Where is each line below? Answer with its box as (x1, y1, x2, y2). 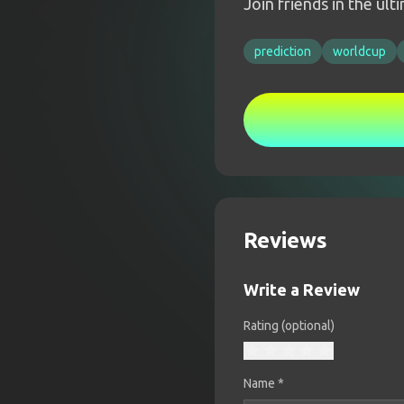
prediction (254, 44, 311, 59)
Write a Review (243, 280, 360, 298)
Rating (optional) (243, 318, 335, 333)
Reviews (243, 228, 327, 252)
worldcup (333, 44, 386, 59)
